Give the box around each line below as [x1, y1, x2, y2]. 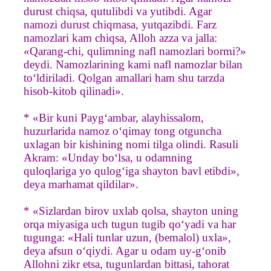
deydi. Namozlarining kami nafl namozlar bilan [24, 57, 243, 71]
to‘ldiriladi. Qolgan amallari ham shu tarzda [24, 71, 224, 84]
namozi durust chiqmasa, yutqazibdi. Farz [24, 18, 217, 31]
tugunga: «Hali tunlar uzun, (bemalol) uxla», [24, 230, 231, 244]
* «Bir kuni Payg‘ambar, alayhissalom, [24, 111, 204, 124]
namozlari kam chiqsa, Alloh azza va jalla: [24, 31, 217, 44]
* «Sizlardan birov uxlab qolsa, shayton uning [24, 204, 238, 217]
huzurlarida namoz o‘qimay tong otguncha [24, 124, 221, 137]
